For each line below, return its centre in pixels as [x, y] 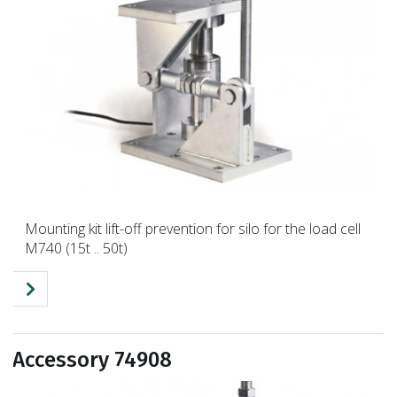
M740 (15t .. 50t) [76, 248]
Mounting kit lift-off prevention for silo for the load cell [193, 228]
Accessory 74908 [92, 359]
